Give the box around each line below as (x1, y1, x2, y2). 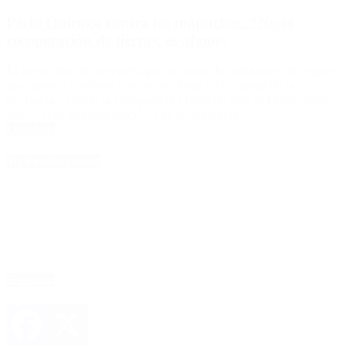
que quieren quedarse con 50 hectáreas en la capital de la (6, 78, 294, 93)
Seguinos (6, 273, 55, 288)
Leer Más (6, 122, 55, 137)
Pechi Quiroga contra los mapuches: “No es (6, 13, 293, 31)
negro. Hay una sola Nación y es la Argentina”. (6, 107, 247, 122)
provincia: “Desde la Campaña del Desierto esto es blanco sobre (6, 93, 332, 107)
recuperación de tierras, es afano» (6, 31, 228, 48)
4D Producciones (6, 154, 99, 168)
